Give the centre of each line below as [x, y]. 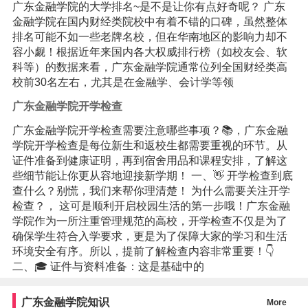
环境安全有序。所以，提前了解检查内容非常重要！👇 [143, 252]
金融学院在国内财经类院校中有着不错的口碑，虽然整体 [150, 21]
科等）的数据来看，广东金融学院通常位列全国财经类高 [150, 67]
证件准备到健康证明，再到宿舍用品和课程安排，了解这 [150, 161]
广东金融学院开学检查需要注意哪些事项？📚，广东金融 [150, 131]
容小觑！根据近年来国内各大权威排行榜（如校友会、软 [150, 52]
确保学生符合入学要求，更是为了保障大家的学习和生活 [150, 236]
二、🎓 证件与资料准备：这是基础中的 [108, 267]
